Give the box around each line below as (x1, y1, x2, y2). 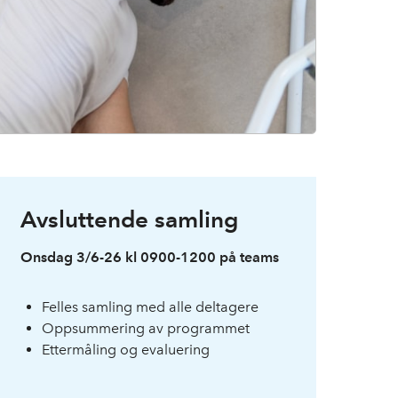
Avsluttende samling (20, 204, 238, 233)
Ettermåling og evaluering (41, 340, 210, 358)
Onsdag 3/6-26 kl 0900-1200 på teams (20, 248, 279, 266)
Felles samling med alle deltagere (41, 298, 259, 315)
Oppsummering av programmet (41, 319, 250, 337)
